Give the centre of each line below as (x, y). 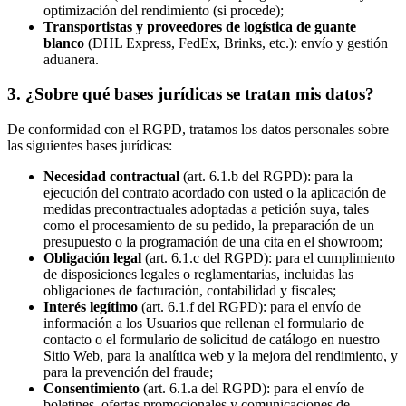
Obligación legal (92, 258)
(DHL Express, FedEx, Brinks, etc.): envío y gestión (236, 43)
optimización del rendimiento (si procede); (164, 10)
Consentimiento (92, 389)
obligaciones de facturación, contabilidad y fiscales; (190, 291)
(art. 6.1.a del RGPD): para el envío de (252, 389)
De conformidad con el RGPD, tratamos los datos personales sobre (198, 130)
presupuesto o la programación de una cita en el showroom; (213, 242)
